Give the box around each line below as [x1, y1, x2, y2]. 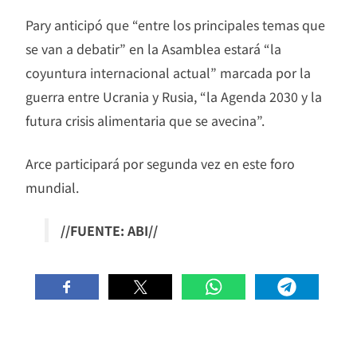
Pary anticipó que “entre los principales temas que [25, 14, 325, 34]
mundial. [25, 177, 79, 197]
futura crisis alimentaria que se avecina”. [25, 110, 265, 130]
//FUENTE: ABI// [61, 220, 158, 240]
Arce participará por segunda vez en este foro [25, 153, 295, 173]
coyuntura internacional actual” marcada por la [25, 62, 311, 82]
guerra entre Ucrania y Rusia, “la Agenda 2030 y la [25, 86, 322, 106]
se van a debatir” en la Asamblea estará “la [25, 38, 281, 58]
